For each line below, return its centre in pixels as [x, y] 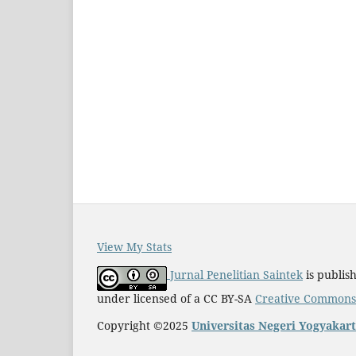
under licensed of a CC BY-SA [176, 298]
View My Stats [134, 246]
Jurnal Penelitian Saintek [236, 274]
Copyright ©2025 [144, 325]
